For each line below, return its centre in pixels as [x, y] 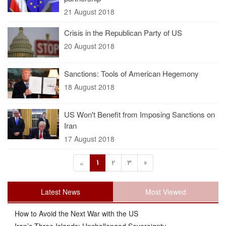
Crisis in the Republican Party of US [123, 33]
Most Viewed [166, 192]
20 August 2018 [89, 46]
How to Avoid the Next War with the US [75, 213]
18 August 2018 [89, 87]
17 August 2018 [89, 139]
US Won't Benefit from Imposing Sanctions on [139, 114]
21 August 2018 [89, 12]
